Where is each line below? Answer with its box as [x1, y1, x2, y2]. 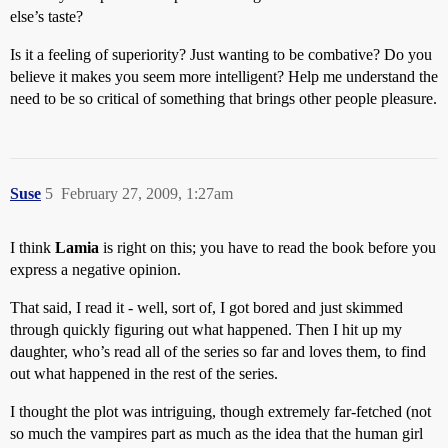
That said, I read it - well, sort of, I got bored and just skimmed [10, 299, 403, 316]
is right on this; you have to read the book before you [99, 239, 436, 256]
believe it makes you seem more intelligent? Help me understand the [10, 68, 438, 85]
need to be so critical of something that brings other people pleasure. [10, 90, 437, 107]
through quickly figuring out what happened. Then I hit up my [10, 321, 402, 338]
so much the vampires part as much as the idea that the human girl [10, 425, 423, 442]
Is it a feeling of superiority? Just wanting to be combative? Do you [10, 46, 432, 63]
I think [10, 239, 55, 256]
